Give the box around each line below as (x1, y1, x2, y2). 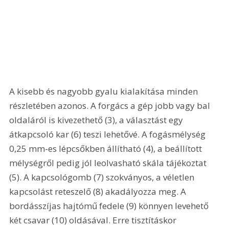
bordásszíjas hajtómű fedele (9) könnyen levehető (9, 200, 211, 212)
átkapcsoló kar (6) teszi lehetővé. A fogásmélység (9, 128, 208, 141)
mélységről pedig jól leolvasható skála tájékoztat (9, 157, 209, 169)
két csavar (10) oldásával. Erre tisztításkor (9, 214, 179, 226)
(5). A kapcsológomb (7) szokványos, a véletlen (9, 171, 197, 184)
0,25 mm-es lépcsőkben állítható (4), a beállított (9, 143, 204, 155)
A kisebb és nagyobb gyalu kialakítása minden (9, 85, 200, 98)
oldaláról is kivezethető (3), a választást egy (9, 114, 186, 126)
